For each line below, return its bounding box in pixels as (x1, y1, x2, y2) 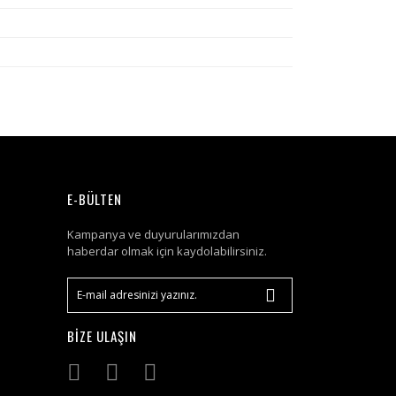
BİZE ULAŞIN (67, 326, 137, 346)
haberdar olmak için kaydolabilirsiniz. (67, 243, 267, 259)
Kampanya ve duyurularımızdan (67, 226, 240, 242)
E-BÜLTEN (67, 189, 122, 209)
